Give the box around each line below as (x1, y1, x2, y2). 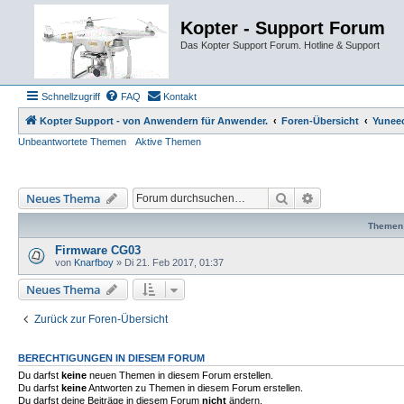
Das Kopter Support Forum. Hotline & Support (180, 40, 380, 50)
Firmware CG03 (55, 243, 141, 257)
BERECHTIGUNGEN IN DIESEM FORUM (18, 353, 205, 363)
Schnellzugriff (41, 91, 100, 102)
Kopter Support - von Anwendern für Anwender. (40, 115, 268, 126)
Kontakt (163, 91, 197, 102)
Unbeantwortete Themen (18, 136, 126, 147)
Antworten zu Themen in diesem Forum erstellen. (87, 382, 303, 393)
